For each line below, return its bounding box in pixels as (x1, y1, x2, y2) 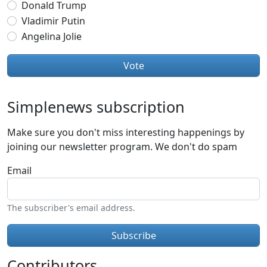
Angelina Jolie (21, 29, 82, 43)
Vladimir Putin (21, 14, 85, 27)
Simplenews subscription (7, 96, 185, 117)
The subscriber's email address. (7, 201, 135, 213)
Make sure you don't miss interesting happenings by (7, 125, 244, 139)
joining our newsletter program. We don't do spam (7, 139, 237, 153)
